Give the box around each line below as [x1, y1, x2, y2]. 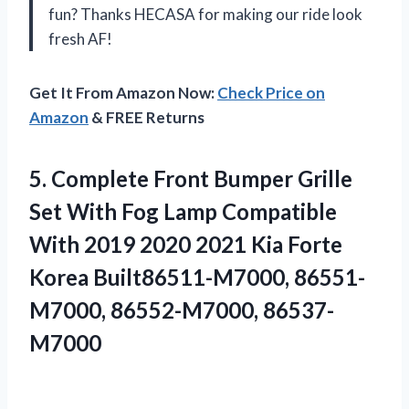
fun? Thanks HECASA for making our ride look [48, 5, 362, 25]
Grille [293, 165, 352, 193]
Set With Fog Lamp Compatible [29, 198, 337, 225]
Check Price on [217, 83, 325, 103]
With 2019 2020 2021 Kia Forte [29, 231, 342, 258]
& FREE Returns [89, 108, 204, 128]
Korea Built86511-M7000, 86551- [29, 264, 365, 291]
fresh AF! [48, 29, 112, 49]
